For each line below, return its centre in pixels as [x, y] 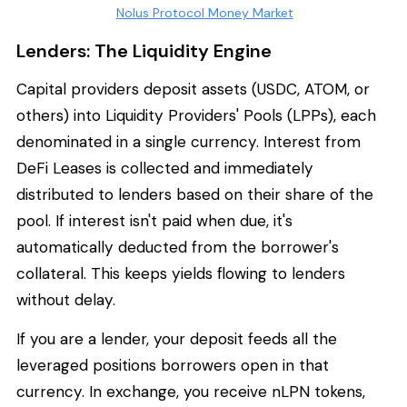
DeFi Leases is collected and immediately [165, 168]
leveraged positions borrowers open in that [173, 366]
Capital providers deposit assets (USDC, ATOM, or [193, 89]
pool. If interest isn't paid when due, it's [154, 220]
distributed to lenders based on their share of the [195, 194]
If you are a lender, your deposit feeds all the [177, 339]
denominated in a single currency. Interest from [189, 141]
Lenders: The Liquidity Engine [144, 51]
